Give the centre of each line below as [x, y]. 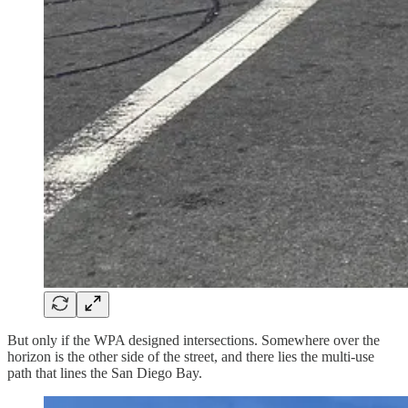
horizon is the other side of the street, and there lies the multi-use [191, 357]
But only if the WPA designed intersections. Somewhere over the [194, 341]
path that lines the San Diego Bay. [105, 373]
